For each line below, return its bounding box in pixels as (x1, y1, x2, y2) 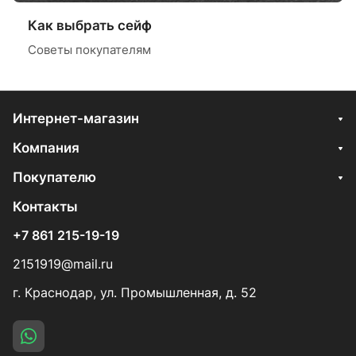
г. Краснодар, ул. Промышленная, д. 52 (13, 285, 257, 300)
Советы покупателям (28, 42, 151, 57)
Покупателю (13, 169, 96, 185)
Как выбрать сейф (28, 17, 152, 33)
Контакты (13, 199, 78, 215)
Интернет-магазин (13, 110, 139, 126)
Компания (13, 140, 79, 156)
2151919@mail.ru (13, 257, 113, 272)
